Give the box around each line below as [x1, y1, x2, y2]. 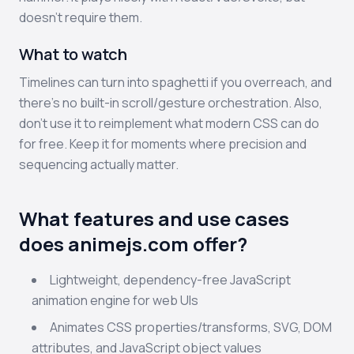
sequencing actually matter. [19, 156, 179, 173]
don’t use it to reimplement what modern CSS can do [19, 115, 319, 132]
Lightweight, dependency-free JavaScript [50, 271, 291, 288]
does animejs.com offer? [19, 231, 247, 257]
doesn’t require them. [19, 9, 142, 26]
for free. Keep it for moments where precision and [19, 135, 307, 153]
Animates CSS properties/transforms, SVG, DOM [50, 318, 332, 336]
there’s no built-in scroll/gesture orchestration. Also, [19, 94, 322, 111]
